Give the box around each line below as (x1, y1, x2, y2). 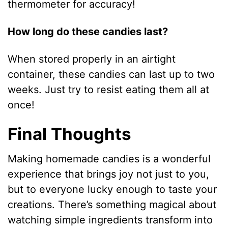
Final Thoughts (8, 123, 132, 144)
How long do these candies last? (8, 25, 168, 38)
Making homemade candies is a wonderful (8, 153, 211, 165)
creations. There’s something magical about (8, 198, 217, 211)
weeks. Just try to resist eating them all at (8, 83, 210, 96)
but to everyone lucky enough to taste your (8, 183, 217, 195)
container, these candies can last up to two (8, 68, 215, 80)
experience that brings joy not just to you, (8, 168, 210, 180)
